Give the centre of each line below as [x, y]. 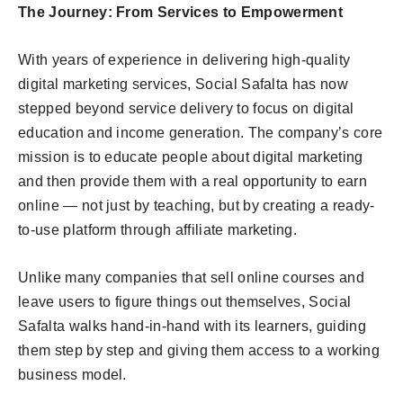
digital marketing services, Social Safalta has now [184, 85]
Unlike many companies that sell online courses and [192, 278]
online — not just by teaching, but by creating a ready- [197, 206]
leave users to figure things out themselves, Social [185, 302]
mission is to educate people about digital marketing [191, 157]
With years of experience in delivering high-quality [184, 60]
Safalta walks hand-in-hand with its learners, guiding [192, 327]
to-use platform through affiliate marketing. [158, 230]
